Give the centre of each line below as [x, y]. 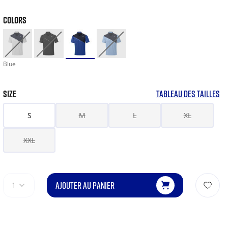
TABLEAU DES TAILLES [188, 94]
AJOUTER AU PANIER [85, 186]
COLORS [15, 20]
